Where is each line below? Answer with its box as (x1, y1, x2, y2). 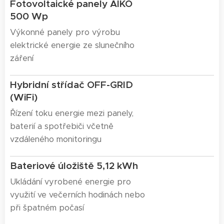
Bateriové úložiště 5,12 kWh (10, 159, 138, 172)
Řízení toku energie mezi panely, (10, 108, 133, 119)
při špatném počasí (10, 202, 86, 213)
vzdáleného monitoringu (10, 134, 101, 145)
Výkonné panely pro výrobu (10, 27, 120, 38)
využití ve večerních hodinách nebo (10, 189, 145, 200)
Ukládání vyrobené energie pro (10, 176, 131, 187)
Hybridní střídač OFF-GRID (10, 78, 133, 91)
